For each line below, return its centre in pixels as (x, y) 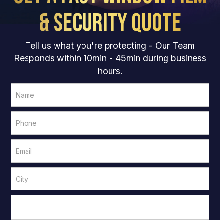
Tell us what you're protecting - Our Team (110, 46)
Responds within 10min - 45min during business (110, 58)
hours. (110, 71)
